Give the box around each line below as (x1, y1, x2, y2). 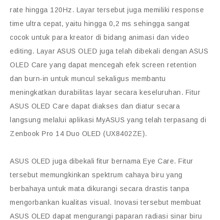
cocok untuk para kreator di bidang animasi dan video (10, 33, 189, 42)
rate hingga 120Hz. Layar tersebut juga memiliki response (10, 6, 204, 14)
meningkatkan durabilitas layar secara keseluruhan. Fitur (10, 88, 200, 97)
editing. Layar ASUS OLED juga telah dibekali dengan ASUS (10, 47, 208, 55)
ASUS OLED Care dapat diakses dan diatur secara (10, 102, 180, 110)
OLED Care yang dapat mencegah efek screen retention (10, 61, 197, 69)
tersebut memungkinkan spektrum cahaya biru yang (10, 171, 183, 179)
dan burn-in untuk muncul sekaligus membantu (10, 75, 166, 83)
